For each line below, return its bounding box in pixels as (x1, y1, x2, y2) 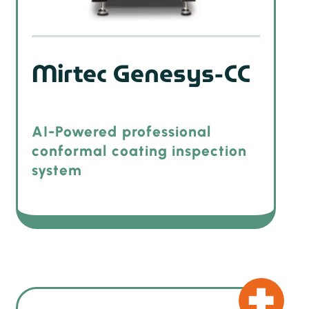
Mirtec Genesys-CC (32, 54, 250, 93)
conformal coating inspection (32, 142, 248, 160)
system (32, 161, 83, 179)
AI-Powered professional (32, 123, 212, 141)
